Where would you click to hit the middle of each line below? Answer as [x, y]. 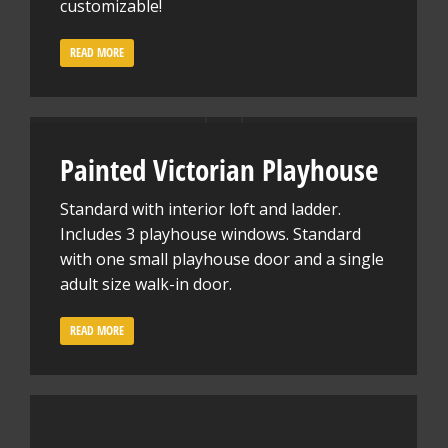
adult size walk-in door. [146, 284]
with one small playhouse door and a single [222, 259]
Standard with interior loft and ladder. [200, 209]
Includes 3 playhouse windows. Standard [210, 234]
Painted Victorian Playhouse [219, 169]
